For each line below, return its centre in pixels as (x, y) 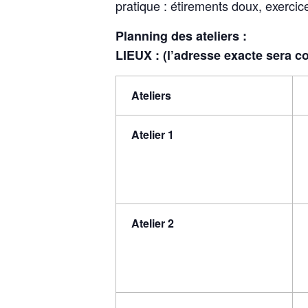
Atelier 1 (153, 135)
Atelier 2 (153, 223)
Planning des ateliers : (181, 36)
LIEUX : (137, 55)
